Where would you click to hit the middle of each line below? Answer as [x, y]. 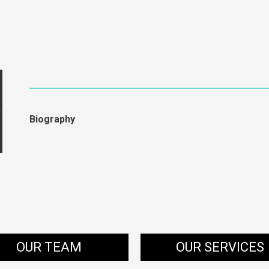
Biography [52, 119]
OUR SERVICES [220, 247]
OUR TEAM [49, 247]
